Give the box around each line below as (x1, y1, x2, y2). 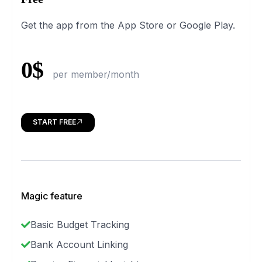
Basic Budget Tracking (30, 218, 129, 230)
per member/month (53, 68, 140, 80)
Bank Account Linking (30, 238, 128, 250)
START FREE (33, 117, 76, 126)
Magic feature (21, 189, 82, 202)
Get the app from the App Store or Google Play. (21, 19, 235, 31)
